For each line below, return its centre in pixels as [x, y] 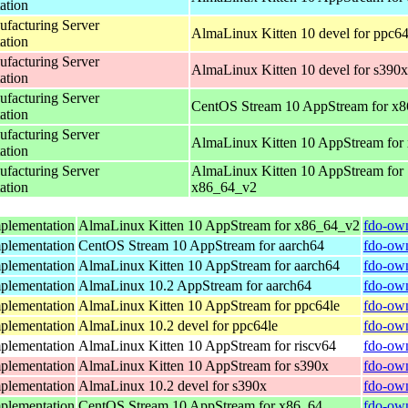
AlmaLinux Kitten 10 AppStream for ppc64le [209, 305]
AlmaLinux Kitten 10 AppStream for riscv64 [207, 345]
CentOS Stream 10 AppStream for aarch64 [201, 245]
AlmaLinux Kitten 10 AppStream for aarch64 [209, 265]
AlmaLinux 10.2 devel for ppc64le [178, 325]
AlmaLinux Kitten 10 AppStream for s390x [204, 365]
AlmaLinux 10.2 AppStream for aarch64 [195, 285]
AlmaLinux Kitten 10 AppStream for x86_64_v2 [219, 225]
